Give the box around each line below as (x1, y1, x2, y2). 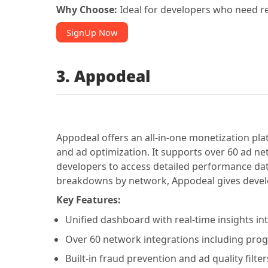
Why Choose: (56, 2, 120, 16)
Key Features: (56, 193, 121, 207)
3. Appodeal (56, 65, 150, 87)
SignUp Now (66, 26, 118, 38)
